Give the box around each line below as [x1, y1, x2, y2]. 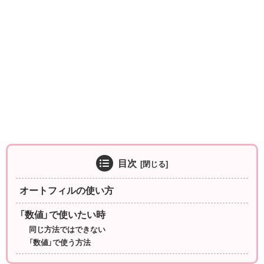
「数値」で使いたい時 [19, 210, 106, 220]
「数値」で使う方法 [29, 239, 91, 247]
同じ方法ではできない [29, 226, 106, 235]
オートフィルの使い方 [19, 185, 114, 196]
